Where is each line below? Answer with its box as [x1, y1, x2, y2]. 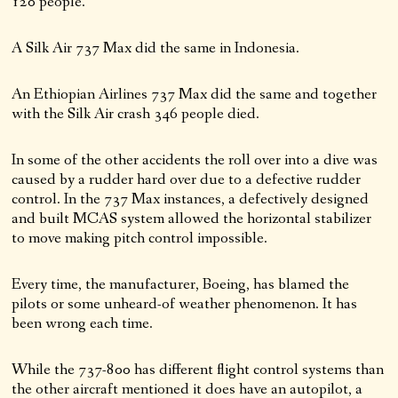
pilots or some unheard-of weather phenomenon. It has [12, 292, 358, 314]
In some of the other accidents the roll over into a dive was [12, 148, 378, 171]
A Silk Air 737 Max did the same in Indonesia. [12, 36, 300, 59]
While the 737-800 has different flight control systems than [12, 358, 385, 380]
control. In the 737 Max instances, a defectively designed [12, 187, 370, 210]
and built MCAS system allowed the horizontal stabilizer [12, 207, 372, 229]
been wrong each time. [12, 312, 154, 334]
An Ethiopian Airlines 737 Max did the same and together [12, 83, 378, 105]
